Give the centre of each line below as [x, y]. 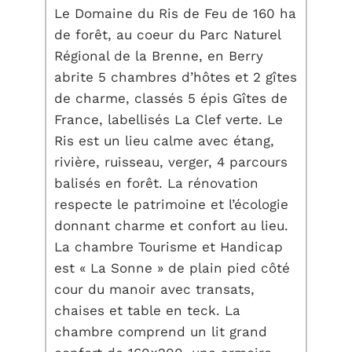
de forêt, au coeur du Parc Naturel [168, 35]
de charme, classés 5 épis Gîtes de [171, 98]
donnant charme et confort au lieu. [172, 225]
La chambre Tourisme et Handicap [169, 247]
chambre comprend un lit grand [161, 332]
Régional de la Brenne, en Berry [159, 56]
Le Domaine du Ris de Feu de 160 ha [176, 13]
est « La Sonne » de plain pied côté [172, 268]
